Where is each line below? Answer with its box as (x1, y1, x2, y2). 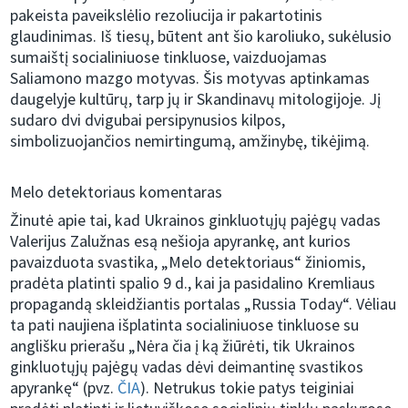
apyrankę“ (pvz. (10, 377, 118, 399)
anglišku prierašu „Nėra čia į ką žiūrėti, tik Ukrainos (10, 335, 356, 357)
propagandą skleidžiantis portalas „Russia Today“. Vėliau (10, 293, 397, 315)
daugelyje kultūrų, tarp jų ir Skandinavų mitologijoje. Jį (10, 88, 382, 110)
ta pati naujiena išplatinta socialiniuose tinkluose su (10, 314, 360, 336)
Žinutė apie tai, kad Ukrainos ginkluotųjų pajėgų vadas (10, 209, 382, 231)
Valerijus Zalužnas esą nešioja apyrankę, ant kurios (10, 230, 352, 252)
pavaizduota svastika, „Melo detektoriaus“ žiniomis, (10, 251, 366, 273)
